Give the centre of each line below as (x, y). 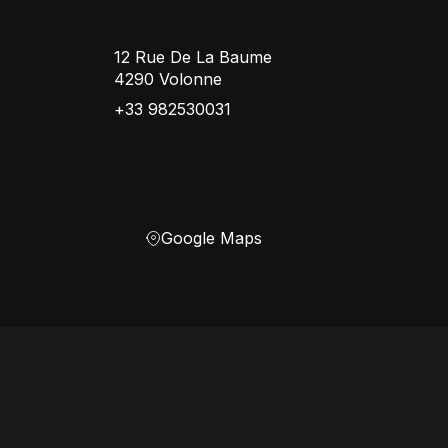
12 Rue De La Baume (193, 57)
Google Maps (212, 238)
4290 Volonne (168, 79)
